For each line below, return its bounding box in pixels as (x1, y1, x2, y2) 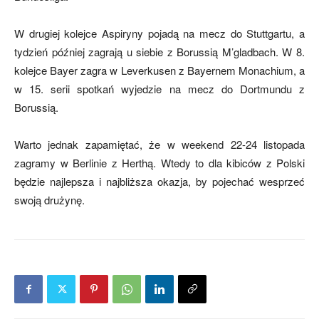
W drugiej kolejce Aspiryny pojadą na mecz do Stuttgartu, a (14, 26, 305, 41)
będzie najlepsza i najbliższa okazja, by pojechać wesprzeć (14, 174, 305, 189)
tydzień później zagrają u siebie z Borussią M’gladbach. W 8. (14, 44, 305, 59)
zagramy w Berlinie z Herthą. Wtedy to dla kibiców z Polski (14, 155, 305, 170)
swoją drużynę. (14, 192, 85, 207)
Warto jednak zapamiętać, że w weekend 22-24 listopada (14, 137, 305, 152)
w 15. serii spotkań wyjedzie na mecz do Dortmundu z (14, 81, 305, 96)
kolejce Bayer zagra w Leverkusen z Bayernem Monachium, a (14, 63, 305, 78)
